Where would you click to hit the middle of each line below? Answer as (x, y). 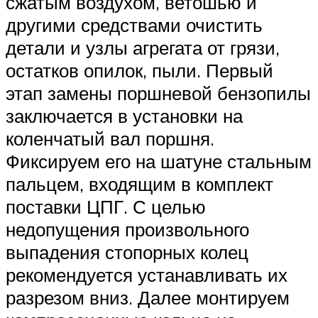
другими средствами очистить (134, 24)
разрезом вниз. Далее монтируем (148, 297)
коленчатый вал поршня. (110, 138)
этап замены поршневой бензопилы (158, 93)
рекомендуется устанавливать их (147, 274)
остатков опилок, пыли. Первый (139, 70)
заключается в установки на (124, 115)
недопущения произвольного (127, 229)
